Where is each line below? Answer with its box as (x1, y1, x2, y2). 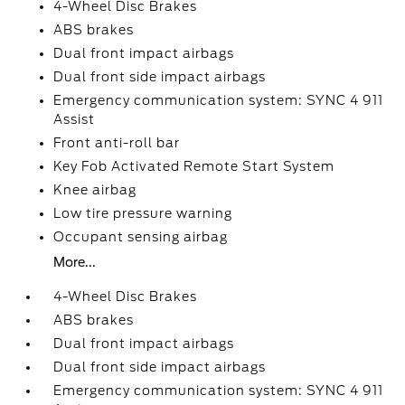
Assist (53, 112, 96, 127)
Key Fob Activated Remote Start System (53, 159, 335, 174)
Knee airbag (53, 183, 137, 197)
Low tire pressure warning (53, 206, 233, 221)
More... (53, 255, 97, 269)
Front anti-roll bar (53, 136, 181, 150)
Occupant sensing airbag (53, 230, 229, 244)
